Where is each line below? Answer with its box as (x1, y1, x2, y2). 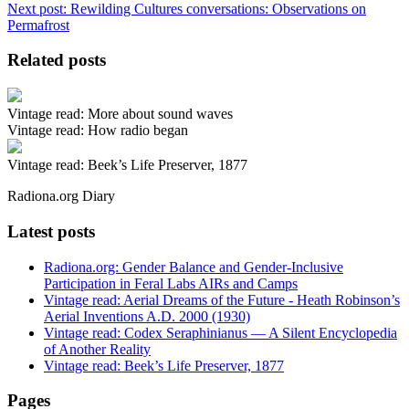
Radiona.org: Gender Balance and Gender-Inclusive (44, 258, 343, 275)
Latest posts (7, 221, 95, 241)
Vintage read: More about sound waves (7, 106, 233, 122)
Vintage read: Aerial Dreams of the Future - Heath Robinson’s (44, 291, 400, 308)
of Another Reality (44, 341, 151, 357)
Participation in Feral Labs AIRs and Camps (44, 275, 298, 291)
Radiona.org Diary (7, 188, 115, 204)
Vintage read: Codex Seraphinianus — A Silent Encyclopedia (44, 324, 397, 341)
